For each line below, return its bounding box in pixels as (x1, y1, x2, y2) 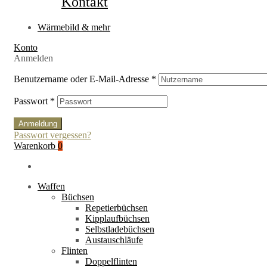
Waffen (38, 181, 65, 191)
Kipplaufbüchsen (85, 213, 150, 223)
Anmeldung (18, 119, 57, 128)
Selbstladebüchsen (85, 223, 154, 234)
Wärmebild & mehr (38, 21, 110, 32)
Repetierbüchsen (85, 202, 148, 213)
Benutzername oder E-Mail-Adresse (14, 73, 151, 84)
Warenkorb (14, 140, 55, 151)
